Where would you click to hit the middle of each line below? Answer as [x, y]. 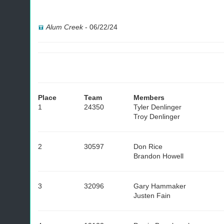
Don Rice [148, 146]
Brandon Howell [158, 156]
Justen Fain [152, 195]
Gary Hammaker [160, 186]
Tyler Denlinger [157, 107]
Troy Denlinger [157, 116]
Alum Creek [64, 27]
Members [149, 97]
